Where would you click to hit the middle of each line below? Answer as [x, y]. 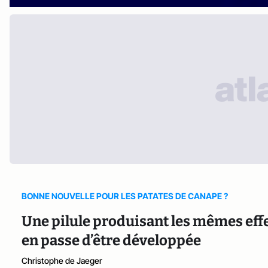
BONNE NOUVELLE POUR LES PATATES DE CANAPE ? [125, 196]
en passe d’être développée [112, 240]
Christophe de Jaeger [62, 260]
